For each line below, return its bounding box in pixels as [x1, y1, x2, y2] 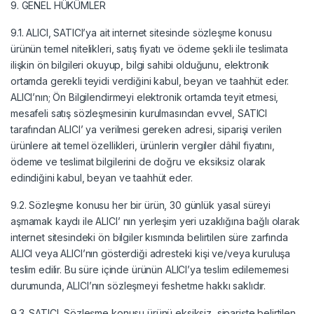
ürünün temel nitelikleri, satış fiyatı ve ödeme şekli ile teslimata [11, 42, 288, 55]
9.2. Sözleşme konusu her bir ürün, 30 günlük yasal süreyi [11, 198, 271, 211]
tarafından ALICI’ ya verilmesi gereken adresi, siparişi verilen [11, 123, 282, 135]
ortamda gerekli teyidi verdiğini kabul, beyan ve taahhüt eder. [11, 74, 289, 87]
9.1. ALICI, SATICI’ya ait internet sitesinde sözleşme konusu [11, 26, 272, 39]
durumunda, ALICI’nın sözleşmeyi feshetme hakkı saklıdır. [11, 279, 266, 292]
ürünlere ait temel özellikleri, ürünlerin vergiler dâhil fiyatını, [11, 139, 275, 151]
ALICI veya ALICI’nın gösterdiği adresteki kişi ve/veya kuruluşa [11, 247, 291, 259]
